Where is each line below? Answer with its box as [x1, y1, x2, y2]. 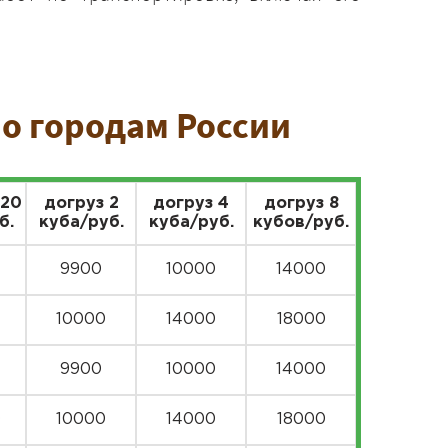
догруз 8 [263, 196, 339, 211]
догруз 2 [43, 196, 119, 211]
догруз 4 [153, 196, 229, 211]
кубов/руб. [253, 215, 349, 230]
